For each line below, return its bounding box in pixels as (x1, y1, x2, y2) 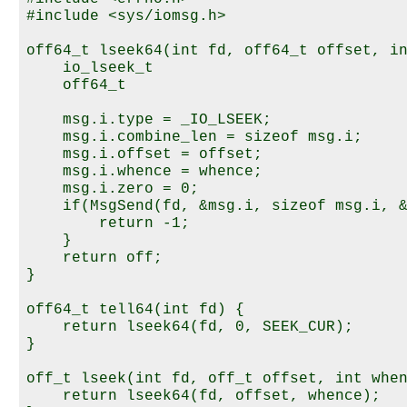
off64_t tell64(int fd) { (26, 302, 244, 319)
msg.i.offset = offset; (26, 146, 263, 164)
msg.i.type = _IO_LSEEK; (26, 112, 272, 129)
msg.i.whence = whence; (26, 164, 263, 181)
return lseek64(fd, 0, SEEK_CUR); (26, 319, 353, 336)
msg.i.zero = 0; (26, 181, 199, 198)
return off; (26, 250, 163, 267)
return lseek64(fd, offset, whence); (26, 388, 381, 405)
